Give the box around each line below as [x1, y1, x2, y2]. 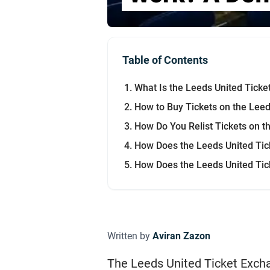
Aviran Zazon [152, 230, 210, 242]
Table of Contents [122, 54, 208, 66]
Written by [107, 230, 152, 242]
